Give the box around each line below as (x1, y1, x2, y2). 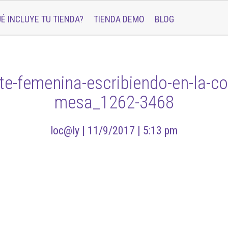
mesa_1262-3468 (54, 92, 174, 113)
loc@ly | (50, 124, 88, 137)
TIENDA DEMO (94, 13, 145, 24)
